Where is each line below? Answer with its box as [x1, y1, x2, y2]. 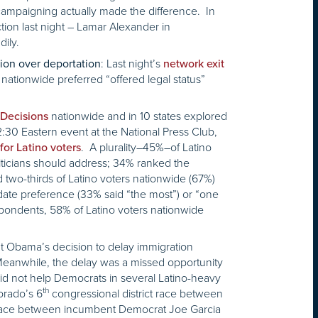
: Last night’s [101, 55, 163, 72]
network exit [163, 57, 224, 72]
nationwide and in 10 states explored [48, 108, 227, 125]
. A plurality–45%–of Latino [81, 139, 212, 156]
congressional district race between [49, 285, 223, 302]
